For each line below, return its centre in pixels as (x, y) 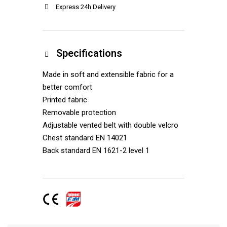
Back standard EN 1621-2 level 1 (96, 150)
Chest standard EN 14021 (85, 138)
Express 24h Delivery (85, 7)
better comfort (67, 87)
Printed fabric (65, 100)
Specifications (89, 53)
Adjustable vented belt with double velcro (110, 125)
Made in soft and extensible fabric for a (108, 74)
